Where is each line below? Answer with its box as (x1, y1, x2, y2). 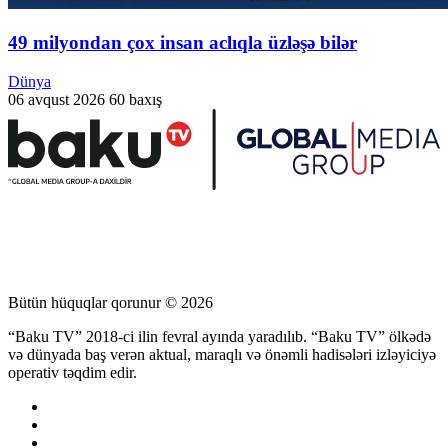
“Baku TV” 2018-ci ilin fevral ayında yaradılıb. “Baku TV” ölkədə (8, 328, 431, 346)
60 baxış (109, 90, 162, 108)
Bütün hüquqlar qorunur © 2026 (8, 294, 213, 312)
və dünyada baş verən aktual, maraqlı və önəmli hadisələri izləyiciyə (8, 346, 436, 364)
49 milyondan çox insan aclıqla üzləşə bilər (8, 31, 357, 53)
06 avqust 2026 (8, 90, 105, 108)
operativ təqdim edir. (8, 364, 137, 382)
